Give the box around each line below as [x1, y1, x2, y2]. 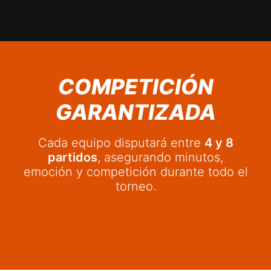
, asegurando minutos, [97, 150, 223, 165]
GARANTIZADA [55, 99, 216, 125]
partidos [48, 150, 97, 165]
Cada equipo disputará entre [38, 135, 204, 150]
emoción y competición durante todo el [23, 165, 248, 179]
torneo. [115, 179, 156, 194]
